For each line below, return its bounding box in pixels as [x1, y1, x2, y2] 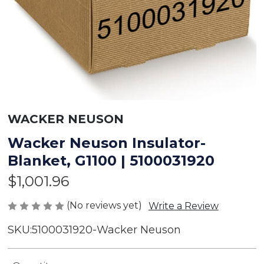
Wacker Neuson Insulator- [7, 134, 206, 152]
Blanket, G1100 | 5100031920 [7, 152, 214, 170]
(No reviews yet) [66, 200, 142, 212]
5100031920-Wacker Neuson [31, 223, 181, 237]
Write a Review [148, 200, 219, 212]
